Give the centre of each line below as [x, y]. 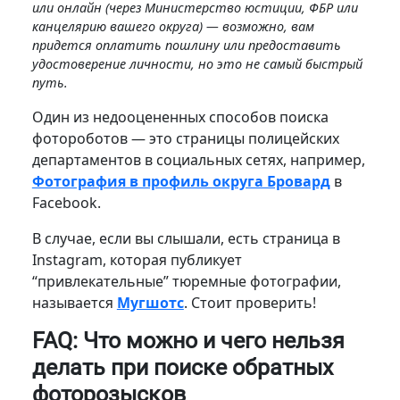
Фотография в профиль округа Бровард [181, 181]
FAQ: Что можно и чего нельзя [188, 340]
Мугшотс [150, 302]
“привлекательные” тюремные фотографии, [186, 281]
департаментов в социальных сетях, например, [198, 159]
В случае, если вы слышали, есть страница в [186, 238]
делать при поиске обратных [182, 367]
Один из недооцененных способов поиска [180, 117]
